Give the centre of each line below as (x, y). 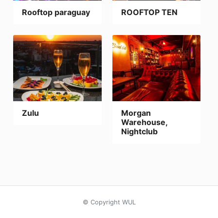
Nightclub (139, 132)
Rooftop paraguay (56, 12)
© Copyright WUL (109, 202)
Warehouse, (144, 122)
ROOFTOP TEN (149, 12)
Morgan (136, 113)
